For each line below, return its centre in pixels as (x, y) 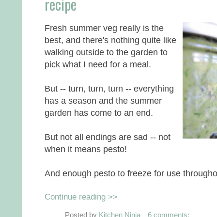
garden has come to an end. (99, 112)
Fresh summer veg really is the (104, 28)
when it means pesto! (86, 149)
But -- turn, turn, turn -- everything (109, 88)
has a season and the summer (103, 100)
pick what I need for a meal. (98, 64)
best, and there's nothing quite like (110, 40)
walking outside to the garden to (106, 52)
